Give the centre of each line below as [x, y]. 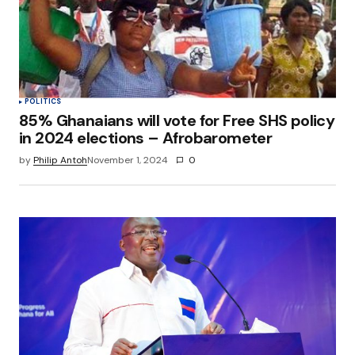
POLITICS [43, 101]
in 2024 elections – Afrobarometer [146, 137]
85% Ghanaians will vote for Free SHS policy [177, 120]
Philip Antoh [60, 160]
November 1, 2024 [128, 160]
